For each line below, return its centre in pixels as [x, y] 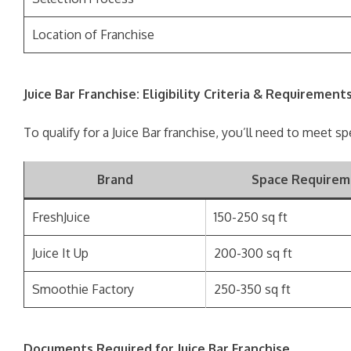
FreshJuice [61, 217]
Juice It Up [60, 253]
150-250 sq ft [251, 217]
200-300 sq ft [253, 253]
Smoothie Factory [83, 289]
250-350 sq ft [252, 289]
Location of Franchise [93, 34]
